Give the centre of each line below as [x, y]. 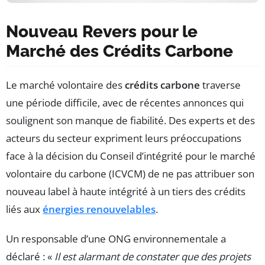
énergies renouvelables [99, 209]
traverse [220, 85]
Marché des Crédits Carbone [119, 51]
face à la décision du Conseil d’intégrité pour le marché [131, 156]
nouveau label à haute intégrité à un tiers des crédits [126, 192]
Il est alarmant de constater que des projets [153, 257]
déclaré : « [30, 257]
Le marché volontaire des [65, 85]
